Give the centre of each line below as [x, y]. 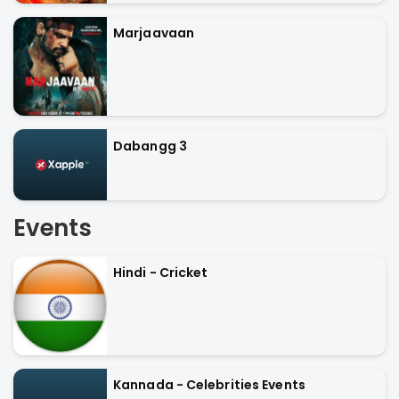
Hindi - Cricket [161, 273]
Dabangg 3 [150, 146]
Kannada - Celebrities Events [209, 385]
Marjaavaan [154, 33]
